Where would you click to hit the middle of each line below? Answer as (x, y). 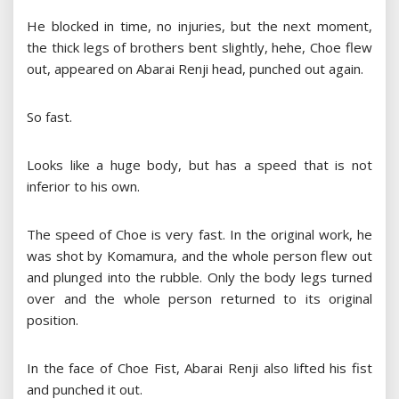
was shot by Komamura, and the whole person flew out (199, 256)
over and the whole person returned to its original (199, 299)
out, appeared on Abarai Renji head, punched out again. (195, 69)
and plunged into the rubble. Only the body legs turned (199, 277)
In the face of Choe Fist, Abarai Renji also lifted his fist (199, 368)
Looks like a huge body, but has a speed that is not (199, 165)
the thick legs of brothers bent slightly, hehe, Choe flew (199, 48)
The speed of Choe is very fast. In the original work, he (199, 235)
